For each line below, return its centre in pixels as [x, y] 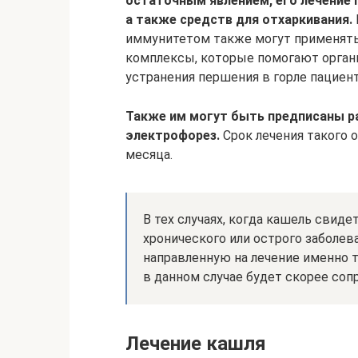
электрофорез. [173, 135]
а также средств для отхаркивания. [239, 19]
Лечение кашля [196, 343]
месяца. [149, 154]
